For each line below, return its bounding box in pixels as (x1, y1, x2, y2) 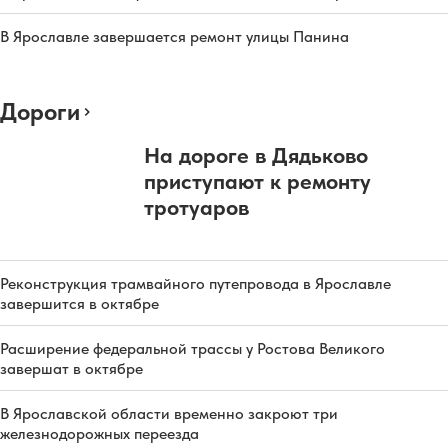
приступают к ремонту (144, 167, 371, 194)
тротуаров (144, 193, 249, 220)
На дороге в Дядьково (144, 141, 368, 168)
